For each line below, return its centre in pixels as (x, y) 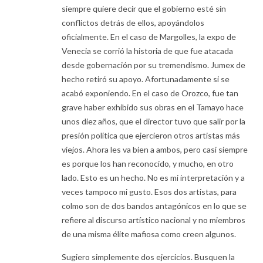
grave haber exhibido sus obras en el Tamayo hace (153, 107)
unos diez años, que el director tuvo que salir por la (154, 122)
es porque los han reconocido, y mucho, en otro (148, 164)
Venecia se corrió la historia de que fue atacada (147, 51)
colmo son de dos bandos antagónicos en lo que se (154, 206)
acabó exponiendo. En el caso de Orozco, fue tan (150, 93)
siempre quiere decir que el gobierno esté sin (144, 9)
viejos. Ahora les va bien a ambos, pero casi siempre (155, 150)
